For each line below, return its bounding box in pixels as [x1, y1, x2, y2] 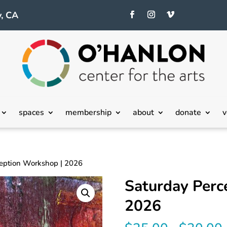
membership [65, 106, 111, 118]
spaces [18, 106, 44, 118]
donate [175, 106, 201, 118]
